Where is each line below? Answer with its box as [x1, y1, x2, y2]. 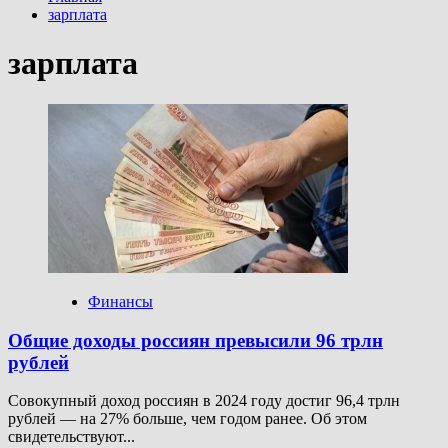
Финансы [88, 292, 153, 310]
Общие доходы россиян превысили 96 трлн [8, 329, 383, 351]
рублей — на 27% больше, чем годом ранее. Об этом [8, 410, 367, 428]
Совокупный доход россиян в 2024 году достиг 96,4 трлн [8, 392, 400, 410]
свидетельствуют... [8, 428, 135, 446]
